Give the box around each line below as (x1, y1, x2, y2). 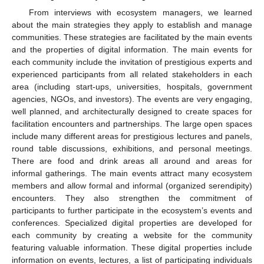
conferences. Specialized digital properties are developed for (12, 218, 252, 227)
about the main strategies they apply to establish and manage (12, 20, 252, 29)
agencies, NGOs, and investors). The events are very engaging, (12, 94, 252, 104)
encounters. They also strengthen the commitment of (12, 193, 252, 203)
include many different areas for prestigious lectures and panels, (12, 131, 252, 141)
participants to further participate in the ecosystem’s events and (12, 206, 252, 215)
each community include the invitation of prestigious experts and (12, 57, 252, 67)
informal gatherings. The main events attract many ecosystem (12, 169, 252, 178)
